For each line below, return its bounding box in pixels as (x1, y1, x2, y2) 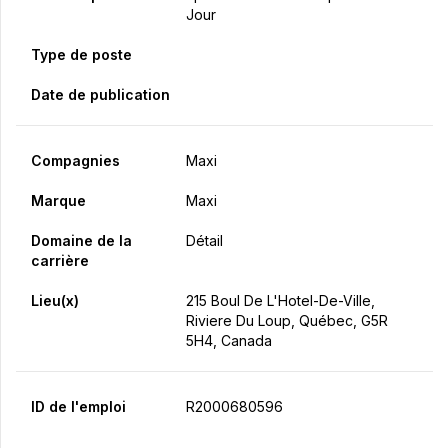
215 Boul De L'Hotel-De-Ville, (185, 292, 375, 310)
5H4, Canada (185, 332, 272, 350)
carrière (31, 252, 89, 270)
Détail (185, 232, 223, 250)
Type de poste (31, 46, 132, 64)
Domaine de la (31, 232, 132, 250)
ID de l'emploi (31, 398, 126, 416)
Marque (31, 192, 86, 210)
